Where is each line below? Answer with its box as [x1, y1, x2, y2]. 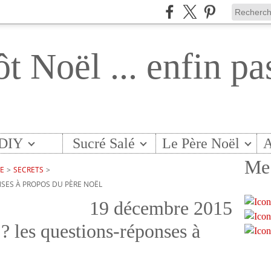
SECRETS [13, 165, 44, 175]
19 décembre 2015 [90, 197, 232, 219]
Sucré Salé [72, 135, 135, 151]
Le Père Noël [162, 135, 240, 151]
